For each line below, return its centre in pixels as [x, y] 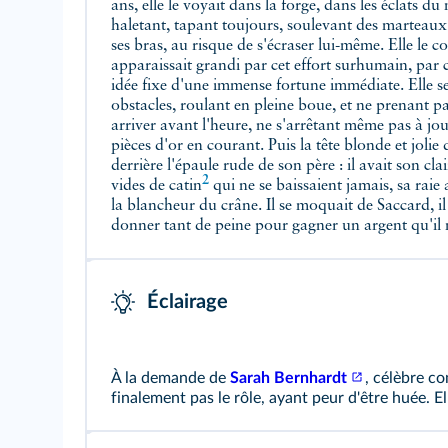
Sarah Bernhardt [288, 378]
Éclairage [187, 302]
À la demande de [170, 378]
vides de [140, 186]
